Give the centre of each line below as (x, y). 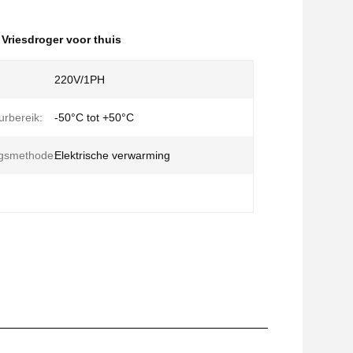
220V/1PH (80, 80)
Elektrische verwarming (112, 155)
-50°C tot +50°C (94, 117)
